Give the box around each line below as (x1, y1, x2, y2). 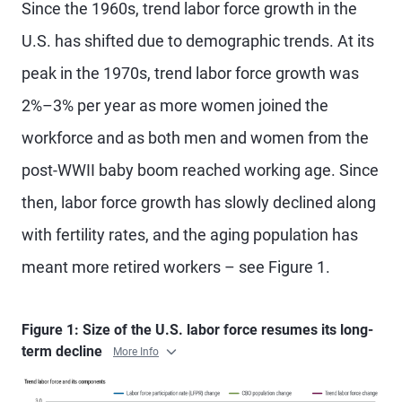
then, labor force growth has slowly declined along (22, 193, 376, 212)
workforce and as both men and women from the (22, 128, 369, 147)
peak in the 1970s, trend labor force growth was (22, 64, 359, 83)
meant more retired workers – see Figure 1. (22, 258, 330, 276)
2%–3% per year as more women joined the (22, 96, 328, 115)
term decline (22, 343, 106, 360)
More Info (113, 345, 159, 359)
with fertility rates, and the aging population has (22, 225, 358, 244)
